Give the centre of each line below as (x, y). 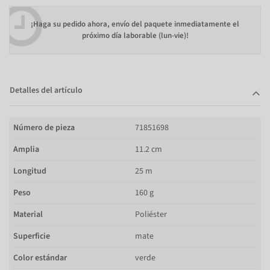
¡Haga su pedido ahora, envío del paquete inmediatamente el (135, 24)
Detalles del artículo (46, 90)
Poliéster (151, 214)
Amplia (26, 149)
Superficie (32, 236)
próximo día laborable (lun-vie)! (135, 36)
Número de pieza (44, 127)
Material (28, 214)
